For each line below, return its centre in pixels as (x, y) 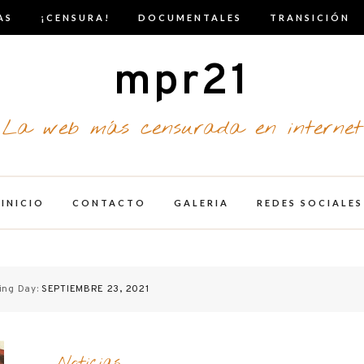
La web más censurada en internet (182, 128)
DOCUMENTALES (190, 17)
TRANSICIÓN (310, 17)
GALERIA (201, 203)
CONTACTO (109, 203)
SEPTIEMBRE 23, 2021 (95, 289)
